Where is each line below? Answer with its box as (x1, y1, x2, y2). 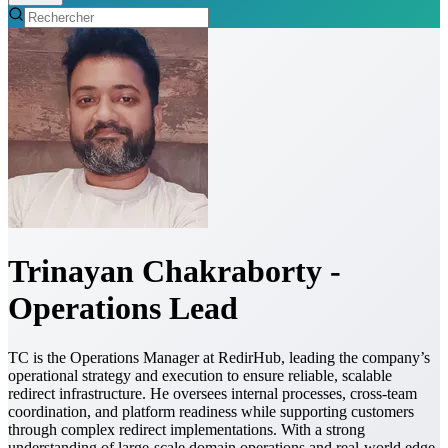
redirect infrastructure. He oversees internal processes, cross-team (8, 384, 417, 402)
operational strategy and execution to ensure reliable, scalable (8, 366, 392, 384)
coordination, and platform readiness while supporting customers (8, 402, 414, 420)
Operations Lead (8, 290, 238, 327)
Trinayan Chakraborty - (8, 253, 341, 290)
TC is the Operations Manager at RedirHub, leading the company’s (8, 348, 430, 366)
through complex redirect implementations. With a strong (8, 420, 365, 438)
